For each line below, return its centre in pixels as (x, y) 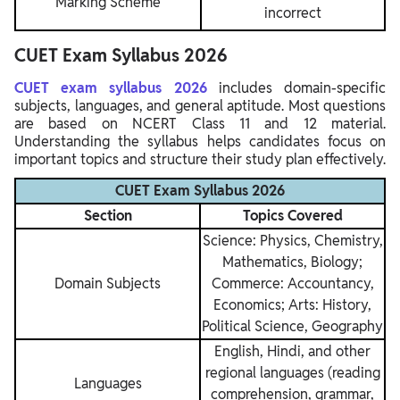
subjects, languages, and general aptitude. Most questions (200, 105)
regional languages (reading (292, 372)
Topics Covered (292, 215)
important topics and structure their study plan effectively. (200, 159)
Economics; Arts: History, (292, 304)
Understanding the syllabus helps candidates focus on (200, 141)
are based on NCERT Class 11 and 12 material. (200, 123)
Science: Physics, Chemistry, (292, 240)
